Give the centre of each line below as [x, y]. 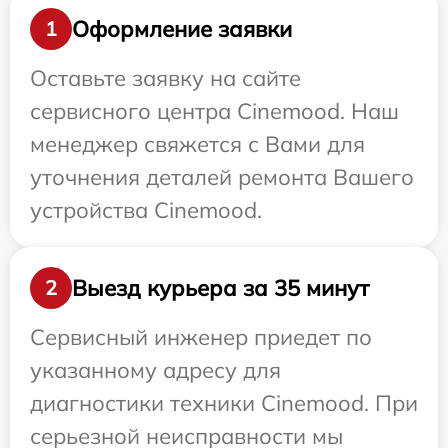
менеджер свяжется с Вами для [197, 144]
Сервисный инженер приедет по [201, 337]
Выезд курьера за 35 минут [220, 287]
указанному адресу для [155, 370]
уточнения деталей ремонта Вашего [222, 177]
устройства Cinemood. [146, 210]
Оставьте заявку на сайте [165, 78]
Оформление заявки [182, 28]
